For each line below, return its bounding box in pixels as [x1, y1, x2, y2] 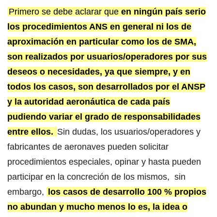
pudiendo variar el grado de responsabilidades [7, 112, 201, 122]
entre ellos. [7, 127, 53, 137]
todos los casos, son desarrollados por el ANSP [7, 82, 205, 92]
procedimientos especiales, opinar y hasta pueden [7, 157, 201, 167]
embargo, [7, 187, 46, 197]
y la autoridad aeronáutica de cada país [7, 97, 170, 107]
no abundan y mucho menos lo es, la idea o [7, 202, 187, 212]
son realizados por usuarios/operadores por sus [7, 52, 207, 62]
